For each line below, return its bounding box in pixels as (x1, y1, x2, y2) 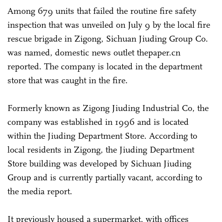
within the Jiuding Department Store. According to (7, 130, 197, 141)
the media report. (7, 185, 75, 197)
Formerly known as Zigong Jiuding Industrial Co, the (7, 102, 209, 113)
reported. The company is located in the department (7, 60, 202, 72)
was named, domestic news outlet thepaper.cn (7, 47, 180, 58)
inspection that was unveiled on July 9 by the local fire (7, 19, 210, 30)
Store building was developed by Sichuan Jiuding (7, 158, 191, 169)
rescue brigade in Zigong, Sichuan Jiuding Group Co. (7, 33, 208, 44)
